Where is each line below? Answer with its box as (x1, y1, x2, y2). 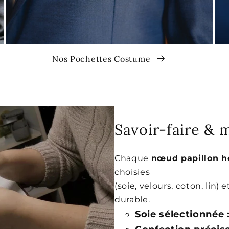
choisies (114, 167, 150, 177)
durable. (114, 195, 150, 205)
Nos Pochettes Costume (52, 54, 153, 64)
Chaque (114, 153, 151, 164)
